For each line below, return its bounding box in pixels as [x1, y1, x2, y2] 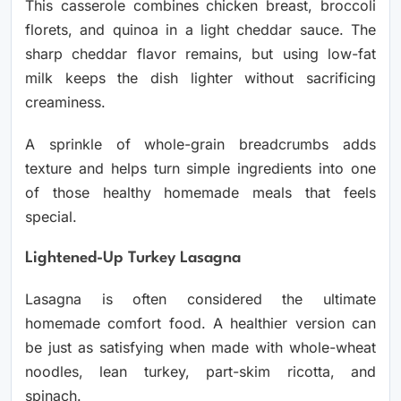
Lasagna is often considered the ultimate [25, 289, 376, 308]
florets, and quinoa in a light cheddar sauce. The [25, 20, 376, 38]
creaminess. [25, 92, 106, 111]
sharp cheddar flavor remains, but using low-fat [25, 44, 376, 63]
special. [25, 207, 77, 226]
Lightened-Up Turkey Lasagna [25, 250, 241, 266]
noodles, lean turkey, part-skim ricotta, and [25, 362, 376, 380]
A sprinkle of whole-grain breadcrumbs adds [25, 134, 376, 153]
